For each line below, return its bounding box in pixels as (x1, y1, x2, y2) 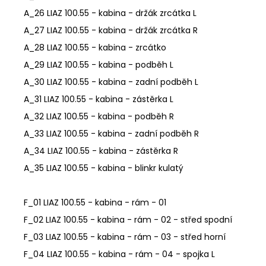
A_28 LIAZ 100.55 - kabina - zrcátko (24, 41, 166, 53)
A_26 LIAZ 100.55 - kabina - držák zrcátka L (24, 7, 197, 19)
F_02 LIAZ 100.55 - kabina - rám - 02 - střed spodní (24, 213, 232, 226)
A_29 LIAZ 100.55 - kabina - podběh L (24, 58, 173, 71)
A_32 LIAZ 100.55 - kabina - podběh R (24, 110, 174, 122)
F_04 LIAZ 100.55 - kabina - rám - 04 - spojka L (24, 248, 215, 260)
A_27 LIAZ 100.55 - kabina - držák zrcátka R (24, 24, 198, 36)
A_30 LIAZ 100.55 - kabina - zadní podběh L (24, 75, 198, 88)
